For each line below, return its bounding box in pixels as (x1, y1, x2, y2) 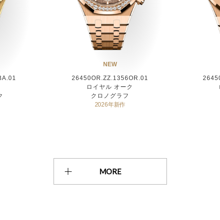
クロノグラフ (90, 92, 129, 99)
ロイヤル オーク (86, 83, 134, 90)
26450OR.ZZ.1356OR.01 (71, 74, 148, 82)
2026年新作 (94, 101, 126, 108)
